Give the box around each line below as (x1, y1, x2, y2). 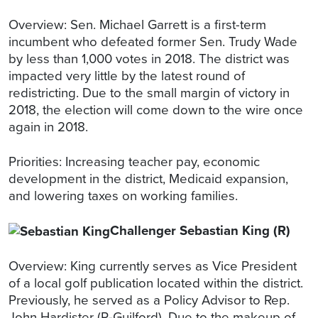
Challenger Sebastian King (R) (110, 220, 290, 240)
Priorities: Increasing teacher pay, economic (9, 151, 260, 171)
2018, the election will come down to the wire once (9, 99, 303, 119)
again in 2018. (9, 116, 92, 136)
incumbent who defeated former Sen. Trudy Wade (9, 31, 297, 51)
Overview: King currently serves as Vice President (9, 256, 297, 276)
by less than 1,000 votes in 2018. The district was (9, 48, 290, 68)
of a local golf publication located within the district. (9, 273, 303, 293)
